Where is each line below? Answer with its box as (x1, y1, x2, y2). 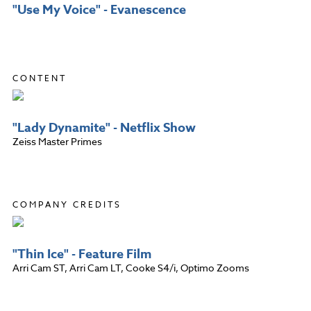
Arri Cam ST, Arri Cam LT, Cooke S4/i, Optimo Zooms (12, 260, 249, 274)
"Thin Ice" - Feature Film (12, 244, 151, 263)
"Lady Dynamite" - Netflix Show (12, 118, 196, 137)
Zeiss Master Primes (12, 134, 102, 148)
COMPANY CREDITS (12, 198, 121, 210)
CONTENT (12, 72, 67, 84)
